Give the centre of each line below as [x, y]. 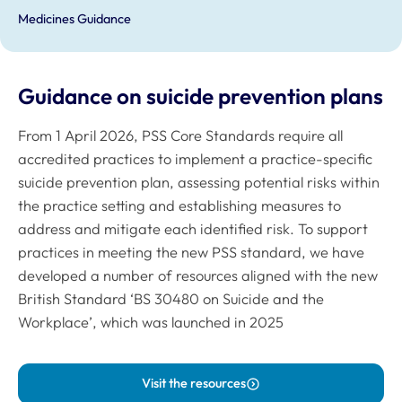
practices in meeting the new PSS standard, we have [191, 253]
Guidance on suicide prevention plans [201, 96]
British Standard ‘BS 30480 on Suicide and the [171, 299]
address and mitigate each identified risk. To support [193, 229]
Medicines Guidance [74, 19]
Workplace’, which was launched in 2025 [151, 323]
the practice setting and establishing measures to [179, 206]
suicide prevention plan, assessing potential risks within [199, 183]
